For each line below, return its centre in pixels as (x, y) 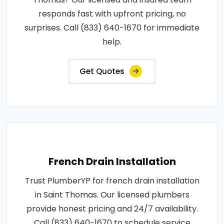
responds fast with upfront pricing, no (112, 13)
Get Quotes (102, 71)
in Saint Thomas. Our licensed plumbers (112, 194)
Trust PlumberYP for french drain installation (112, 180)
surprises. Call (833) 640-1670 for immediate (112, 27)
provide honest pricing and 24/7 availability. (112, 208)
